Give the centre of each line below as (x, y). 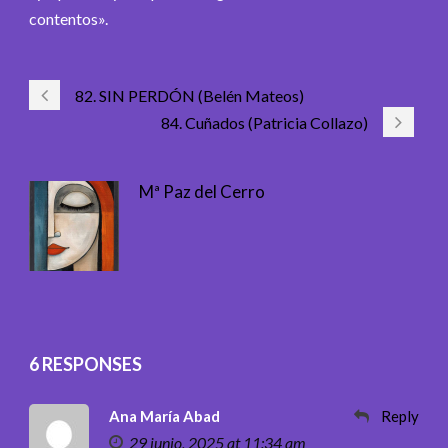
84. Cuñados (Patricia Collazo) (264, 122)
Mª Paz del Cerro (202, 191)
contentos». (68, 18)
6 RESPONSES (85, 363)
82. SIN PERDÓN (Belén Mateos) (189, 95)
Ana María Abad (164, 415)
